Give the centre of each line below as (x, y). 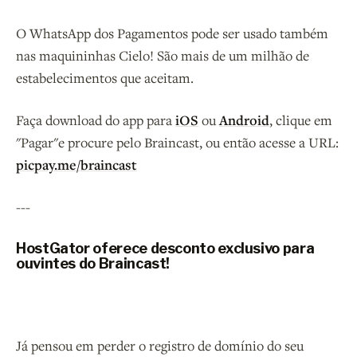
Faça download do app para (96, 120)
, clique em (301, 120)
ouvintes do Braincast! (93, 264)
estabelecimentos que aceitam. (105, 77)
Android (244, 120)
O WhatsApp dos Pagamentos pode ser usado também (172, 33)
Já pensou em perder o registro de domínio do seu (160, 346)
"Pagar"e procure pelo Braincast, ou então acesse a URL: (177, 142)
